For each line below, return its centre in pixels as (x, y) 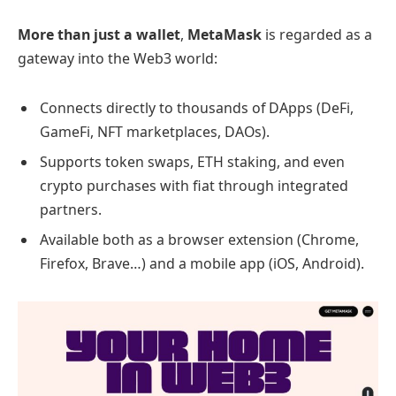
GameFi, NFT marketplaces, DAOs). (155, 131)
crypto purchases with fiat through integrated (194, 185)
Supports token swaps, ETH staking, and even (192, 161)
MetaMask (225, 35)
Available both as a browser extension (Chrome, (199, 239)
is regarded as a (317, 35)
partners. (71, 209)
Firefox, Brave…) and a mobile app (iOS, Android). (202, 263)
